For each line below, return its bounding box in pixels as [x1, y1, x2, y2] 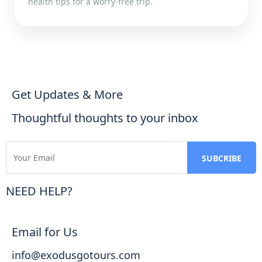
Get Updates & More [12, 87, 123, 103]
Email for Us [12, 224, 78, 240]
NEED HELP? [6, 183, 73, 199]
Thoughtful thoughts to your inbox [12, 110, 198, 126]
